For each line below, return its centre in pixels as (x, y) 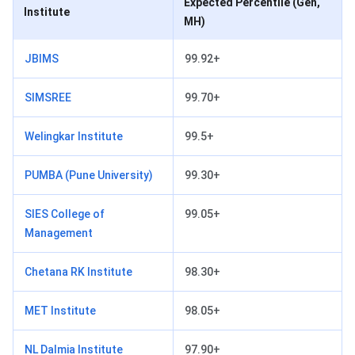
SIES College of (65, 214)
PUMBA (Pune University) (89, 175)
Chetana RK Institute (78, 271)
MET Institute (60, 310)
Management (59, 233)
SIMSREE (48, 97)
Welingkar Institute (74, 136)
